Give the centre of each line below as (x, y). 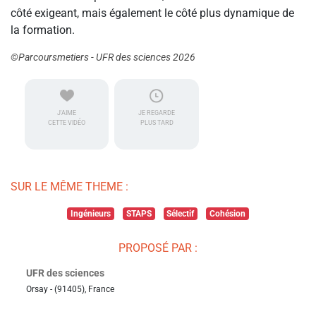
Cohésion (227, 214)
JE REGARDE (157, 113)
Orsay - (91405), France (70, 290)
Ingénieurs (91, 214)
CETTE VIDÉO (67, 123)
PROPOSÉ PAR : (158, 248)
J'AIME (67, 113)
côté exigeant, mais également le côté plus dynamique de (152, 13)
